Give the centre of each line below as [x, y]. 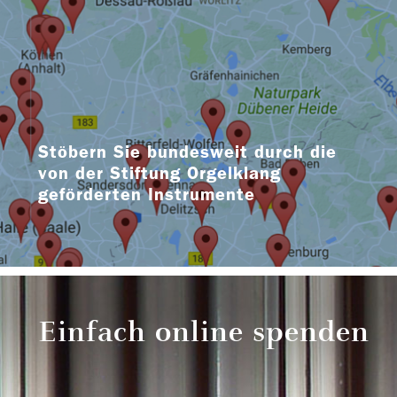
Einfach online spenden [204, 331]
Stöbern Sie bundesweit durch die [187, 151]
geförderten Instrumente [147, 194]
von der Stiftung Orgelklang [160, 172]
